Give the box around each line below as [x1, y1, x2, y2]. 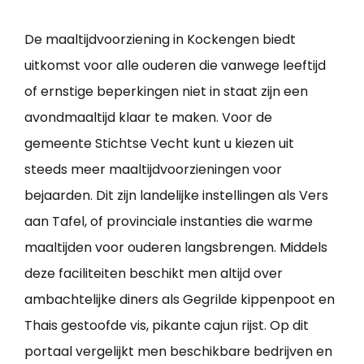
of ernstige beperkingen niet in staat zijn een [24, 81, 308, 101]
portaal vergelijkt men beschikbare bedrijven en [24, 341, 332, 361]
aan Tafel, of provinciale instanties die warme [24, 211, 313, 231]
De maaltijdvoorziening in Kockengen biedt [24, 29, 296, 49]
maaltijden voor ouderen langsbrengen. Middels [24, 237, 327, 257]
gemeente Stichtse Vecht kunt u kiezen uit [24, 133, 294, 153]
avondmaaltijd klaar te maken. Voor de [24, 107, 272, 127]
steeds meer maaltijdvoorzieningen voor [24, 159, 282, 179]
